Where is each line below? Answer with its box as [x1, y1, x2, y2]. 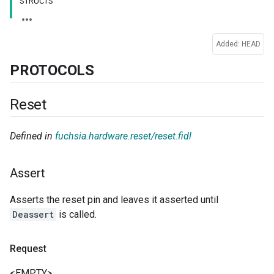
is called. [56, 208, 97, 220]
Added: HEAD [216, 40, 261, 49]
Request [10, 242, 46, 254]
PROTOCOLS [10, 61, 94, 79]
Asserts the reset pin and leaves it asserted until [10, 193, 218, 206]
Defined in [10, 130, 55, 142]
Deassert [12, 208, 54, 220]
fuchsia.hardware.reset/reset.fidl [55, 130, 191, 142]
